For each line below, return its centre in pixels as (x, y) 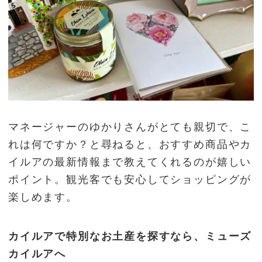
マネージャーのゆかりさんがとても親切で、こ (130, 127)
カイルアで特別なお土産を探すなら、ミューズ (130, 236)
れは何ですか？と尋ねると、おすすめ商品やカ (130, 145)
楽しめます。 (43, 197)
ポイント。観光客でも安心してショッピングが (130, 180)
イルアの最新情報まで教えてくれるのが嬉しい (130, 162)
